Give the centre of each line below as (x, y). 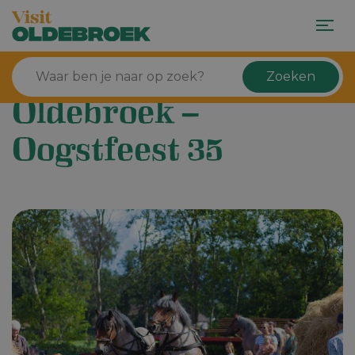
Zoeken (291, 77)
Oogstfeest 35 (117, 154)
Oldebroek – (105, 117)
